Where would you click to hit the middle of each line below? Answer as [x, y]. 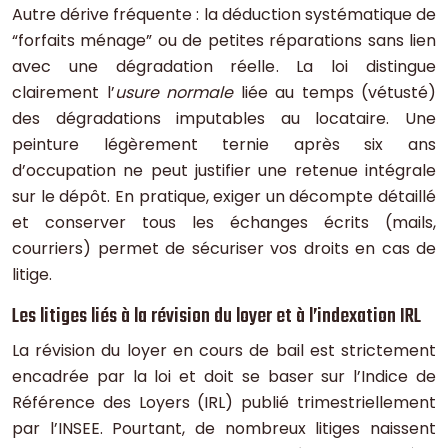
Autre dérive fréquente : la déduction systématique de [224, 15]
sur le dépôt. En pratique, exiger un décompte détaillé [224, 197]
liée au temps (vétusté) [334, 93]
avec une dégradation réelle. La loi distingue [224, 67]
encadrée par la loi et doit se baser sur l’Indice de [224, 377]
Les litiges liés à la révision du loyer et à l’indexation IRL [216, 317]
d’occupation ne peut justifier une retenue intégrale [224, 171]
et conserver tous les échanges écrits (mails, [224, 223]
